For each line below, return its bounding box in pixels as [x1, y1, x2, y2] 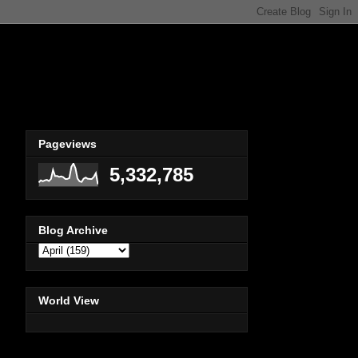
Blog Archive [38, 223, 108, 237]
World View [38, 294, 99, 308]
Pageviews [38, 137, 97, 151]
